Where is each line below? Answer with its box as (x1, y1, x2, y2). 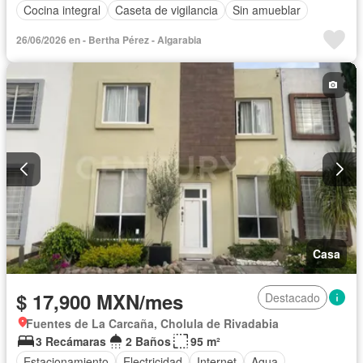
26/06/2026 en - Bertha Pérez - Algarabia (16, 32, 202, 47)
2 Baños (126, 333, 171, 350)
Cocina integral (23, 2, 100, 19)
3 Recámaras (36, 333, 106, 350)
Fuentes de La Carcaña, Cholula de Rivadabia (26, 315, 279, 332)
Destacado (265, 289, 320, 306)
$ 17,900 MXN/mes (16, 288, 183, 316)
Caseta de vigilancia (115, 2, 218, 19)
